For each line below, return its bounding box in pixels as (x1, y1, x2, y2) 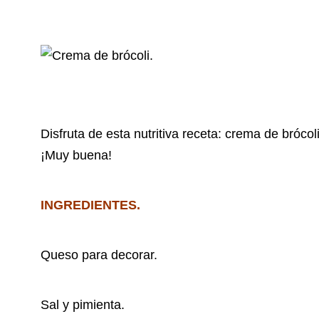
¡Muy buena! (41, 148, 112, 163)
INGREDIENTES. (41, 198, 140, 213)
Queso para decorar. (41, 248, 157, 263)
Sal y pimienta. (41, 298, 125, 313)
